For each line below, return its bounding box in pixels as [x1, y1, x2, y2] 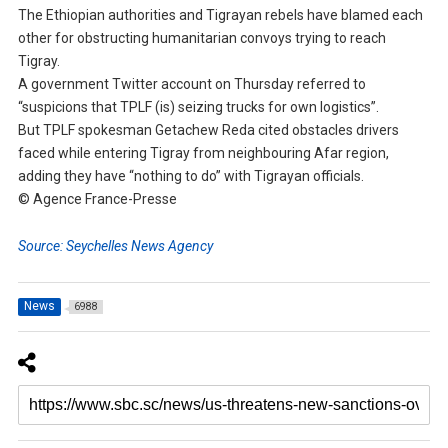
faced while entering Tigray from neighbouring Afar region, [17, 145, 389, 162]
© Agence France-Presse [17, 191, 177, 208]
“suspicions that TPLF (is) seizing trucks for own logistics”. [17, 99, 379, 116]
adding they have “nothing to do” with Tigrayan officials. [17, 168, 364, 185]
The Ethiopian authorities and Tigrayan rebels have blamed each [17, 7, 423, 24]
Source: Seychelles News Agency [17, 238, 213, 255]
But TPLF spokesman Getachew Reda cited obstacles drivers [17, 122, 399, 139]
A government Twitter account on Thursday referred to [17, 76, 366, 93]
